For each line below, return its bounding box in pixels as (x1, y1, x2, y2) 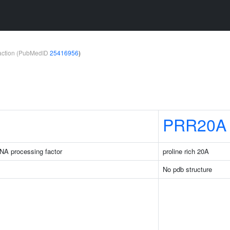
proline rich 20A (163, 146, 209, 156)
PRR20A (163, 112, 226, 136)
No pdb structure (163, 164, 212, 174)
